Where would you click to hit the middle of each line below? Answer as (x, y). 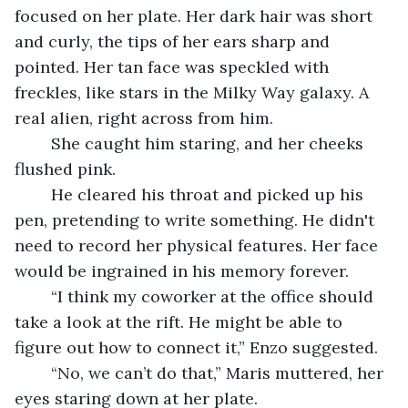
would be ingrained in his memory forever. (184, 270)
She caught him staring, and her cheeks (42, 143)
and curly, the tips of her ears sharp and (174, 41)
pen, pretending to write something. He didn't (197, 219)
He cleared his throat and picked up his (42, 194)
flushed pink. (65, 168)
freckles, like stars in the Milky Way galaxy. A (194, 92)
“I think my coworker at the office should (42, 296)
